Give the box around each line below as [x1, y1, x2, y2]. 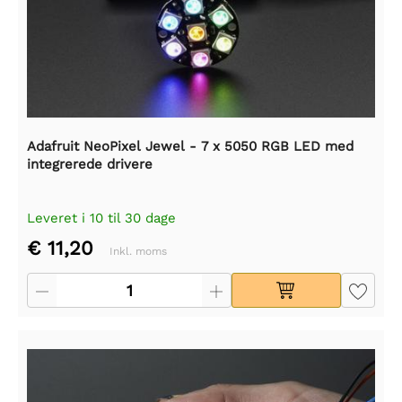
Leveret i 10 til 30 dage [27, 210, 176, 227]
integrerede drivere [27, 156, 153, 173]
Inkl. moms [109, 245, 167, 258]
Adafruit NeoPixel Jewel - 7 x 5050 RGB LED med [27, 138, 354, 155]
